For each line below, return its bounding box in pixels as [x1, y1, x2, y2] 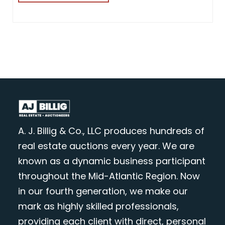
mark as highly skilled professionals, [18, 200, 179, 213]
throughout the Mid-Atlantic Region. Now [18, 170, 200, 183]
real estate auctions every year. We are [18, 140, 194, 153]
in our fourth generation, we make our [18, 185, 188, 198]
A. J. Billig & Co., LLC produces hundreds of [18, 125, 204, 138]
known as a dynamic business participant [18, 155, 205, 168]
